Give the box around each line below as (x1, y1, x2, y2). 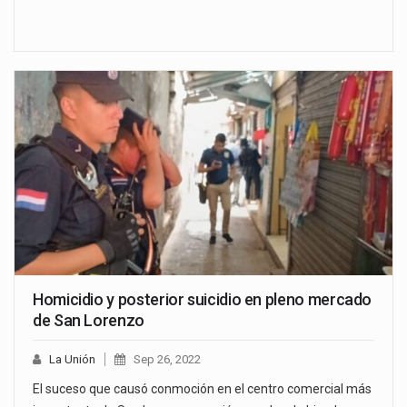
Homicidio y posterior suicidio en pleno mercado (33, 289, 372, 309)
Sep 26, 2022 (134, 352, 201, 366)
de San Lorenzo (33, 310, 144, 330)
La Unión (49, 352, 95, 366)
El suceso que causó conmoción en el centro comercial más (33, 381, 372, 396)
